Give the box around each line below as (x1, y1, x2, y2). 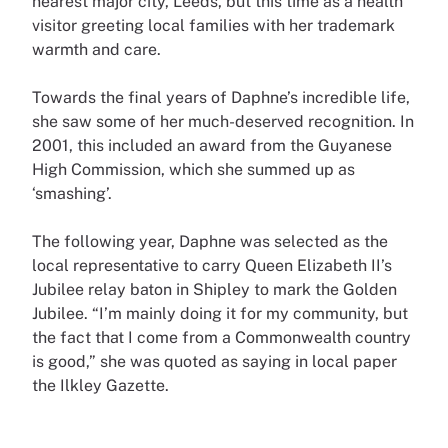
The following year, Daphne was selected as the (32, 232, 388, 252)
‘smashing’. (32, 184, 116, 204)
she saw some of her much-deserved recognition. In (32, 112, 414, 132)
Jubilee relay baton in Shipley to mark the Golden (32, 280, 397, 300)
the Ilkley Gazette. (32, 376, 173, 396)
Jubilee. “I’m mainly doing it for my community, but (32, 304, 408, 324)
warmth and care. (32, 40, 165, 60)
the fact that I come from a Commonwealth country (32, 328, 411, 348)
